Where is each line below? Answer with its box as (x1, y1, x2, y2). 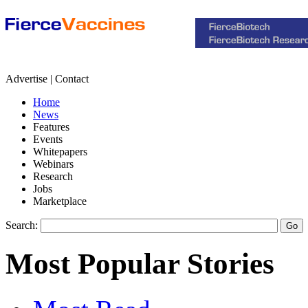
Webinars (33, 158, 74, 170)
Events (33, 133, 63, 145)
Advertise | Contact (5, 73, 89, 85)
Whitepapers (33, 146, 87, 157)
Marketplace (33, 195, 87, 207)
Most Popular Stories (5, 247, 274, 280)
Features (33, 121, 69, 133)
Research (33, 170, 73, 182)
